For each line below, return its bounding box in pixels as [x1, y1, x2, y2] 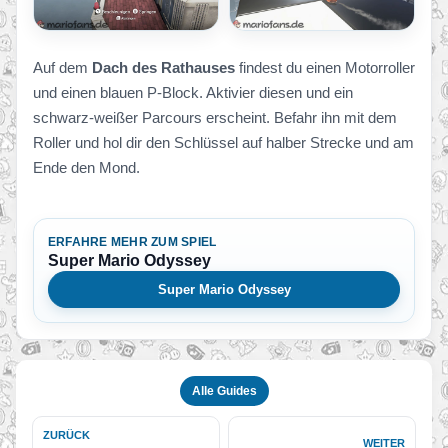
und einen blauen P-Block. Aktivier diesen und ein [33, 84, 353, 102]
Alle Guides [191, 384, 257, 399]
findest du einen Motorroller [235, 59, 415, 77]
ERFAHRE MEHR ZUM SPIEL [48, 235, 217, 250]
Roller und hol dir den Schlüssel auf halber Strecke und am [33, 134, 414, 152]
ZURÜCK [43, 429, 90, 442]
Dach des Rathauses [92, 59, 235, 77]
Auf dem [33, 59, 92, 77]
